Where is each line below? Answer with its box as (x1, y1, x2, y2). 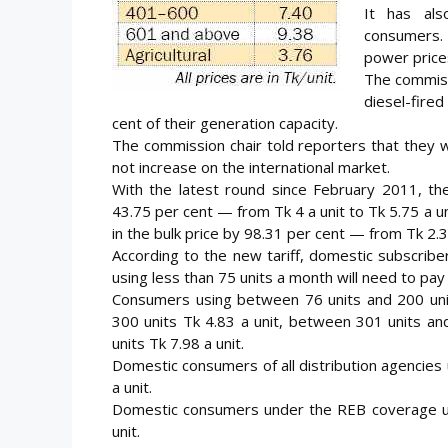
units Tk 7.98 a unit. (112, 332, 244, 353)
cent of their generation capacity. (112, 112, 338, 133)
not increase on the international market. (112, 156, 390, 177)
